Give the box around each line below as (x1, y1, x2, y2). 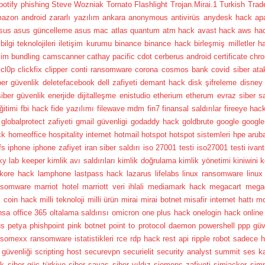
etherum (186, 91, 214, 100)
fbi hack (20, 104, 49, 113)
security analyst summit (157, 247, 241, 256)
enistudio (119, 91, 150, 100)
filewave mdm (96, 104, 145, 113)
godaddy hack (130, 117, 179, 126)
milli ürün (87, 195, 119, 204)
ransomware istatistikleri (30, 234, 114, 243)
